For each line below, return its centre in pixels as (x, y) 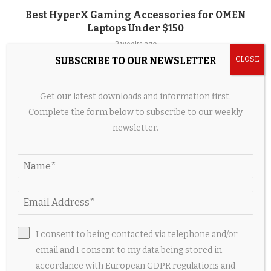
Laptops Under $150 (135, 28)
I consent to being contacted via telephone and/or (137, 234)
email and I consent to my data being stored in (129, 250)
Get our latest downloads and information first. (135, 96)
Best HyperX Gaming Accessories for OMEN (135, 15)
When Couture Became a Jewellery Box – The (135, 243)
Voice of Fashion (135, 256)
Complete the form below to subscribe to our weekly (135, 112)
